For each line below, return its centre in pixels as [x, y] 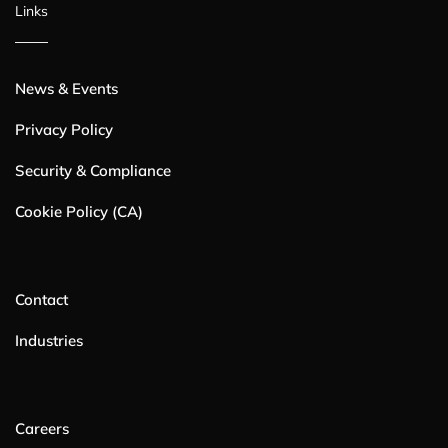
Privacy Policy [64, 129]
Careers [42, 428]
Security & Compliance [93, 170]
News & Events [66, 88]
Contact [41, 299]
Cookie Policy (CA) [79, 211]
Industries [49, 340]
